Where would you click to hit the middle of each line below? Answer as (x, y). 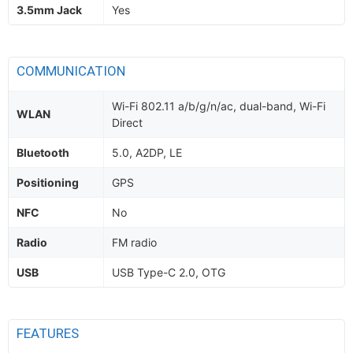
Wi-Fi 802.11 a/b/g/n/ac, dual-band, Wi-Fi (219, 106)
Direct (127, 123)
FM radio (134, 242)
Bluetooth (43, 152)
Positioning (48, 182)
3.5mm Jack (49, 10)
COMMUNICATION (72, 71)
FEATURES (49, 333)
